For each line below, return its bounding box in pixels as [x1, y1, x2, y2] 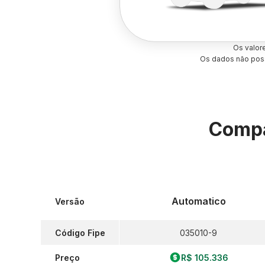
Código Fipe [55, 227, 105, 238]
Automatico [171, 195, 226, 207]
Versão [55, 196, 85, 206]
